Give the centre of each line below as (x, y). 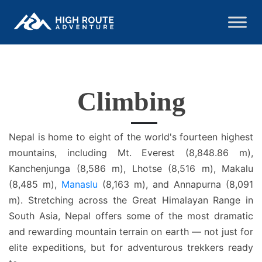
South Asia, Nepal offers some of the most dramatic (131, 216)
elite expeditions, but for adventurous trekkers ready (131, 247)
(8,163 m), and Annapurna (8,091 (175, 184)
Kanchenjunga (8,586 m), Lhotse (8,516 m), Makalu (131, 168)
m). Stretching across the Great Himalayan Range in (131, 200)
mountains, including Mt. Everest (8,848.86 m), (131, 153)
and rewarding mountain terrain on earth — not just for (131, 232)
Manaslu (80, 184)
